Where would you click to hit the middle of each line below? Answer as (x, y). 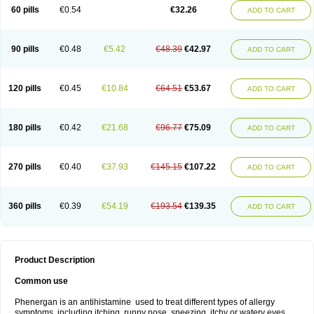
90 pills (25, 49)
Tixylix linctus (38, 14)
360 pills (25, 206)
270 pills (25, 167)
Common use (41, 281)
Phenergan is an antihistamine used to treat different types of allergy (145, 302)
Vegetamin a (116, 14)
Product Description (55, 260)
